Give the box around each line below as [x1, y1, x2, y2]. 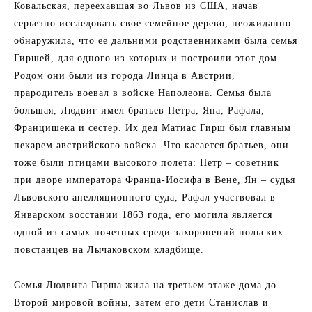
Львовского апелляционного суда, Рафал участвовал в [14, 192, 276, 203]
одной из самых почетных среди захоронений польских [14, 227, 283, 237]
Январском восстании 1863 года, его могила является [14, 210, 272, 220]
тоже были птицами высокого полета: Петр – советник [14, 157, 279, 168]
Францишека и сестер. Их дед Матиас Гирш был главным [14, 123, 291, 133]
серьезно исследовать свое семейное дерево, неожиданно [14, 18, 291, 29]
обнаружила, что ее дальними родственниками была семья [14, 36, 297, 46]
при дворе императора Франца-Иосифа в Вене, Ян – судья [14, 175, 295, 185]
